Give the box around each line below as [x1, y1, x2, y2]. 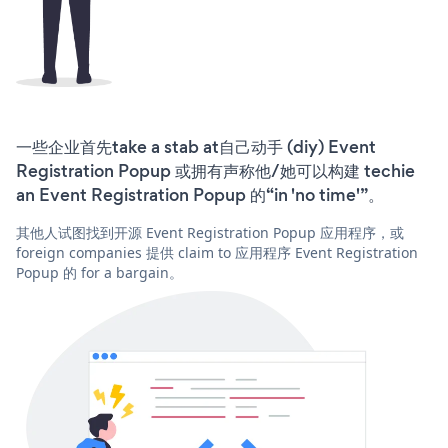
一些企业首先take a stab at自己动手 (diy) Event [16, 134, 376, 159]
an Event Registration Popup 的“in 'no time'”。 [16, 182, 384, 207]
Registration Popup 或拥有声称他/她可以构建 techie [16, 158, 415, 183]
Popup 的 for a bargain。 [16, 262, 183, 282]
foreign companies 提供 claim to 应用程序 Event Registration [16, 242, 418, 262]
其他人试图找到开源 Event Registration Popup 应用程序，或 [16, 222, 404, 242]
